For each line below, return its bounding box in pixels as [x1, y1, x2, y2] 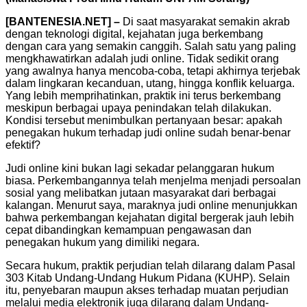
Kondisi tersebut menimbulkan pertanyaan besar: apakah [5, 114, 282, 126]
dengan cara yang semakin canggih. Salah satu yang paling [5, 40, 296, 52]
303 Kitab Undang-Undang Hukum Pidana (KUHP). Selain [5, 271, 290, 284]
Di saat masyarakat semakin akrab [120, 15, 290, 27]
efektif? [5, 138, 40, 151]
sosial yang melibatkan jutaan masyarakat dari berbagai [5, 186, 276, 199]
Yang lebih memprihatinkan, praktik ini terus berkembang [5, 89, 281, 101]
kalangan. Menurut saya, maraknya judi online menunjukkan [5, 199, 297, 211]
